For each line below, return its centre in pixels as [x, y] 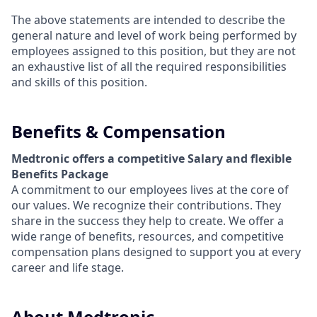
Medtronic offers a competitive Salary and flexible [151, 158]
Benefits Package [60, 174]
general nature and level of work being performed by [154, 35]
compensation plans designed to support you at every [156, 252]
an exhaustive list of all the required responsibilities [149, 67]
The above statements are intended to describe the [148, 20]
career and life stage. [68, 267]
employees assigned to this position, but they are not [154, 51]
